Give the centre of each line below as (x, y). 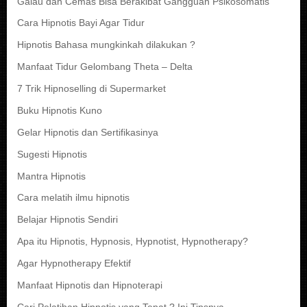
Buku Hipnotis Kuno (60, 110)
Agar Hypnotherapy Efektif (74, 264)
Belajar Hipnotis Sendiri (67, 220)
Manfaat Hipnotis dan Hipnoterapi (90, 285)
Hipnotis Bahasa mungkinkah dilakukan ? (106, 45)
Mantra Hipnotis (51, 176)
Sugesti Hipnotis (52, 154)
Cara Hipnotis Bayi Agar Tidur (81, 23)
